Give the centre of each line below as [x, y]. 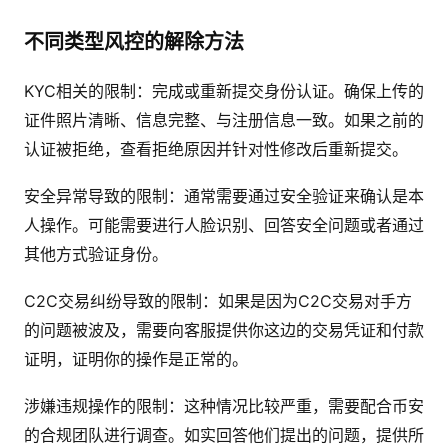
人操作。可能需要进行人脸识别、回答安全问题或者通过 [224, 225]
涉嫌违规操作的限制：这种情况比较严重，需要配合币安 [224, 406]
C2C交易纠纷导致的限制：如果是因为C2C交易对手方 [218, 301]
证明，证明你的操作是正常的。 [136, 359]
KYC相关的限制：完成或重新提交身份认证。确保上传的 [224, 91]
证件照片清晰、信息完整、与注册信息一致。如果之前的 [224, 120]
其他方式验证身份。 [96, 254]
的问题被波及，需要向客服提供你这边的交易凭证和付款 [224, 330]
